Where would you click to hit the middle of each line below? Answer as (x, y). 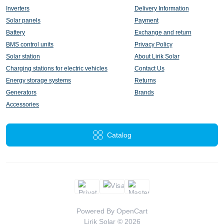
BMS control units (30, 45)
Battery (15, 33)
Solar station (23, 57)
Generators (21, 93)
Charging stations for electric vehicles (57, 69)
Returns (145, 81)
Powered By (96, 211)
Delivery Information (161, 9)
